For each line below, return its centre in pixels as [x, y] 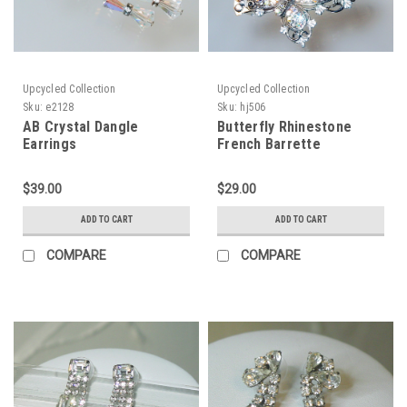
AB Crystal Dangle [81, 126]
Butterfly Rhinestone [284, 126]
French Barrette [269, 144]
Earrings [50, 144]
